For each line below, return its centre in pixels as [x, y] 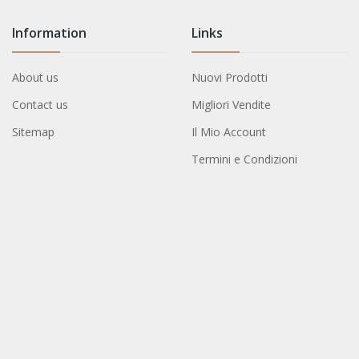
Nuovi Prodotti [230, 77]
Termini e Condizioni [245, 159]
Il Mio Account [229, 131]
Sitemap [33, 131]
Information [49, 32]
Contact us [40, 104]
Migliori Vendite [232, 104]
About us [35, 77]
